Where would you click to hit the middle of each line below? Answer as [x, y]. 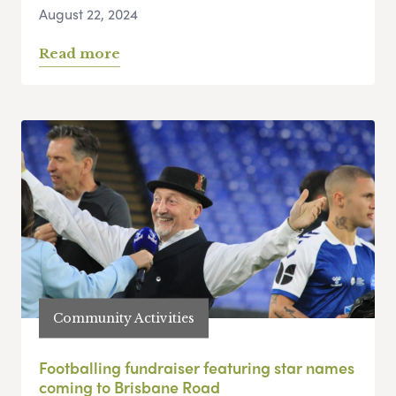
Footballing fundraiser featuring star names [197, 368]
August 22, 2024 [88, 14]
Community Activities [124, 318]
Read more [80, 54]
